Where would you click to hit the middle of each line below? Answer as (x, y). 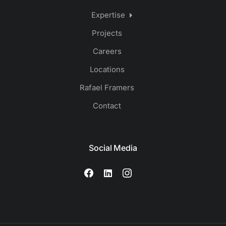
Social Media (113, 148)
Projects (107, 33)
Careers (107, 51)
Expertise (108, 15)
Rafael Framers (107, 88)
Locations (107, 70)
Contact (107, 106)
